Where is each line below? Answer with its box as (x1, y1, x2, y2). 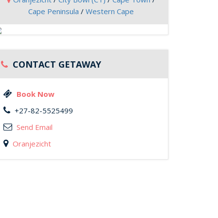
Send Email (17, 122, 53, 132)
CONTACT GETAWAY (10, 58, 101, 70)
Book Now (17, 89, 54, 99)
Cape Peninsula (28, 6, 79, 16)
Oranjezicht (13, 139, 51, 148)
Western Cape (85, 6, 134, 16)
